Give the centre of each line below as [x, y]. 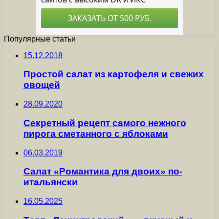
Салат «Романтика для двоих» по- [103, 172]
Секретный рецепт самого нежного [105, 123]
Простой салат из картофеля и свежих [114, 74]
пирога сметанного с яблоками [96, 133]
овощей [42, 85]
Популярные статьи [40, 39]
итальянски [51, 182]
